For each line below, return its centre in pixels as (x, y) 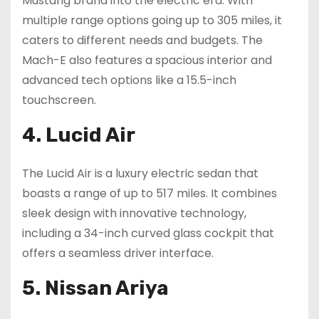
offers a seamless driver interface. (118, 253)
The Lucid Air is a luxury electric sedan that (140, 174)
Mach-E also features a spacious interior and (147, 61)
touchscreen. (59, 100)
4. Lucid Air (79, 135)
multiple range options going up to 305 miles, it (152, 21)
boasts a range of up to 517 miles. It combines (150, 194)
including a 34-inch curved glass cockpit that (148, 234)
